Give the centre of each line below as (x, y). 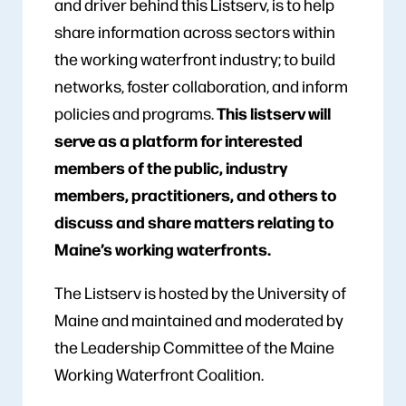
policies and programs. (135, 112)
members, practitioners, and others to (196, 194)
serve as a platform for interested (179, 140)
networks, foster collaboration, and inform (201, 85)
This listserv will (274, 112)
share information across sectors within (195, 31)
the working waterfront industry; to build (195, 58)
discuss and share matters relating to (194, 221)
